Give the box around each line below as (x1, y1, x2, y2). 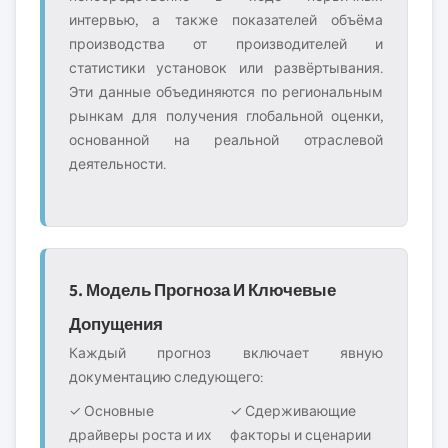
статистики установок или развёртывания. (69, 59, 383, 77)
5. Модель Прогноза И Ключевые (69, 278, 336, 301)
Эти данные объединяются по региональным (69, 83, 383, 101)
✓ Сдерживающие (230, 402, 356, 420)
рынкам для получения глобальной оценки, (69, 107, 383, 125)
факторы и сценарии (230, 426, 371, 444)
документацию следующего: (69, 368, 263, 386)
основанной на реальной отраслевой (69, 131, 383, 149)
